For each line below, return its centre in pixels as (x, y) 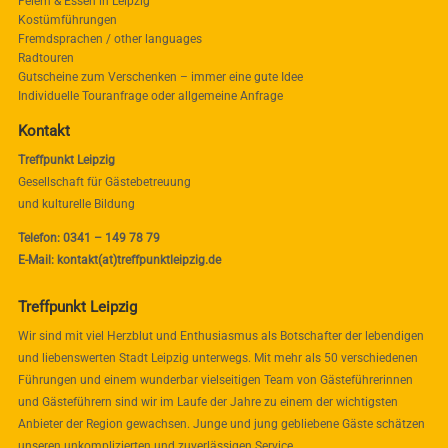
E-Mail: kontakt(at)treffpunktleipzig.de (119, 259)
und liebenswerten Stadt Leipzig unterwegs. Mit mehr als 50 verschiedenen (217, 357)
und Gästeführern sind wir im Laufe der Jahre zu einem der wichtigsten (207, 401)
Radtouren (45, 57)
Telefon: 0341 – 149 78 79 (88, 237)
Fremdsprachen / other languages (109, 38)
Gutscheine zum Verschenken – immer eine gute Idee (160, 76)
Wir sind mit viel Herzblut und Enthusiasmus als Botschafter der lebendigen (220, 335)
